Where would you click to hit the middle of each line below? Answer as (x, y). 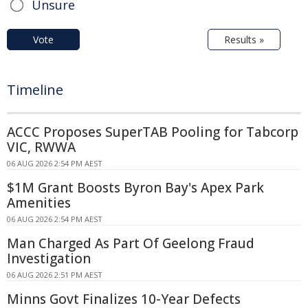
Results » (244, 39)
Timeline (35, 89)
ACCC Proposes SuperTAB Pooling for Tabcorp (153, 132)
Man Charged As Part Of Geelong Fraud (131, 243)
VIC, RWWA (41, 147)
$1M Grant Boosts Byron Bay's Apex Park (135, 187)
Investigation (49, 258)
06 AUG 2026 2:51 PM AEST (55, 274)
